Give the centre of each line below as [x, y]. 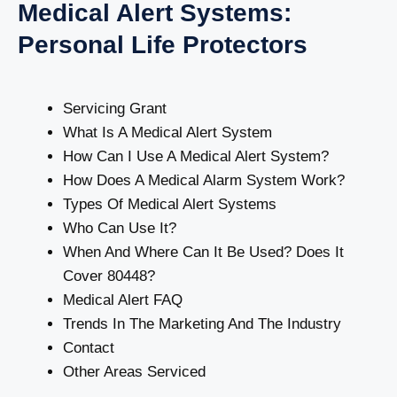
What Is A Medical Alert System [167, 132]
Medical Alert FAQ [123, 300]
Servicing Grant [115, 109]
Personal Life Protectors [163, 45]
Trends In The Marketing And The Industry [202, 324]
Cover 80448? [109, 276]
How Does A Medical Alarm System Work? [204, 180]
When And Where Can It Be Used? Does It [203, 252]
